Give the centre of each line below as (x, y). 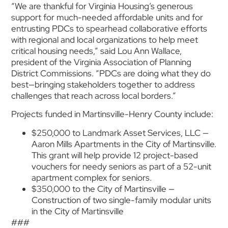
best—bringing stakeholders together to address (103, 85)
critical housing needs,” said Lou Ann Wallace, (97, 51)
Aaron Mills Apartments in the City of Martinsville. (124, 144)
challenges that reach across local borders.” (94, 96)
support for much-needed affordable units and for (107, 18)
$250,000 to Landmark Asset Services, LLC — (120, 133)
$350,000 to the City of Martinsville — (103, 189)
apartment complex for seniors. (92, 177)
